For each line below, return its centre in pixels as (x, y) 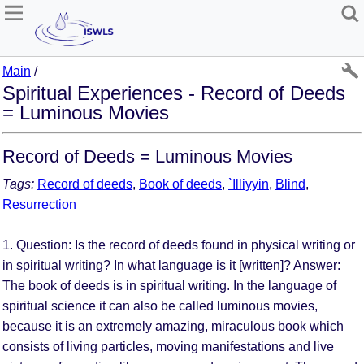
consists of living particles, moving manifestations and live (168, 346)
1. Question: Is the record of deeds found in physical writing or (179, 245)
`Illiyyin (249, 184)
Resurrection (39, 204)
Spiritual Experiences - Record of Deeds (174, 93)
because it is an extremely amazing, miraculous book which (173, 326)
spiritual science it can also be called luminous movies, (160, 305)
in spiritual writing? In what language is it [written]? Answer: (171, 265)
